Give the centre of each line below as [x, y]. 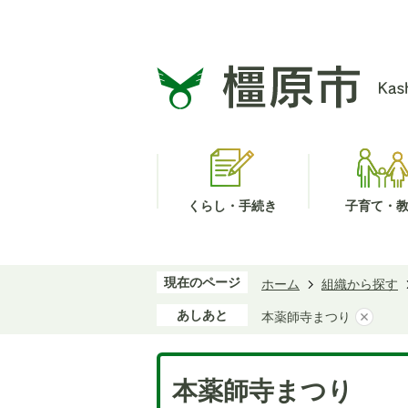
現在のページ [202, 282]
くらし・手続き [232, 206]
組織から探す [360, 284]
